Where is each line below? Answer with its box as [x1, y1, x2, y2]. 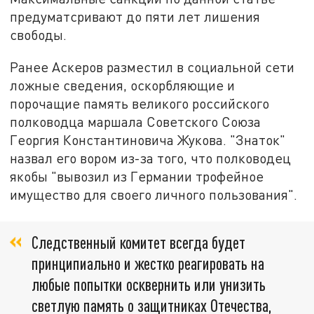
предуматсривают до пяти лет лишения [10, 8, 261, 25]
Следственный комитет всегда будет [32, 231, 245, 252]
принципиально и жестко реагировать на [32, 252, 264, 273]
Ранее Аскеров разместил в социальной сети [10, 59, 295, 76]
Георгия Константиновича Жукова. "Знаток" [10, 132, 286, 149]
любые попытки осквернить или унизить [32, 273, 266, 294]
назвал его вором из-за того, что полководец [10, 150, 292, 167]
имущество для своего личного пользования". [10, 186, 298, 203]
